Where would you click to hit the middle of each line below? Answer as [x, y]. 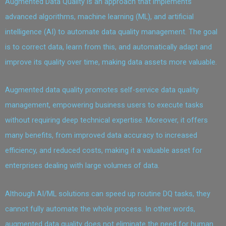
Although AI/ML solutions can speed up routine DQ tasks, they [108, 193]
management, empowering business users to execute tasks [104, 105]
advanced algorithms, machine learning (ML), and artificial [99, 16]
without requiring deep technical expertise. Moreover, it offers [106, 120]
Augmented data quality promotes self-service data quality [102, 90]
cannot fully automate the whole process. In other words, [100, 209]
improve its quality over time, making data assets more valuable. [112, 62]
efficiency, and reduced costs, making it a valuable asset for [104, 151]
